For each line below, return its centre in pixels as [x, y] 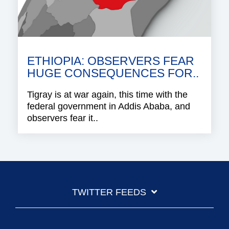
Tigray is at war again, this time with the [107, 95]
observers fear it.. [63, 118]
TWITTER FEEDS [109, 192]
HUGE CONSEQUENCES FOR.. [113, 74]
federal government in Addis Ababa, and [109, 107]
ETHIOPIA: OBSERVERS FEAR [111, 61]
